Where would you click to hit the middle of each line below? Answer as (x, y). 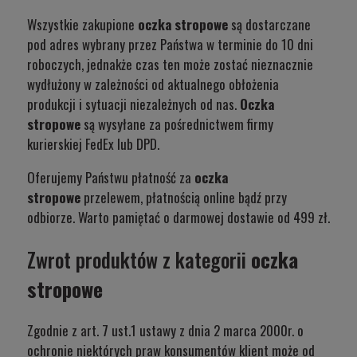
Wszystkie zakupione (82, 25)
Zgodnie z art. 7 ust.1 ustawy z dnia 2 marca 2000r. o (165, 330)
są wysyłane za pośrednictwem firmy (178, 124)
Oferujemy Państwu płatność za (111, 178)
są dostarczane (271, 25)
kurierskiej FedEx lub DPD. (95, 144)
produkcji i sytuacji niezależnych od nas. (133, 104)
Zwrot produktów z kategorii (139, 259)
